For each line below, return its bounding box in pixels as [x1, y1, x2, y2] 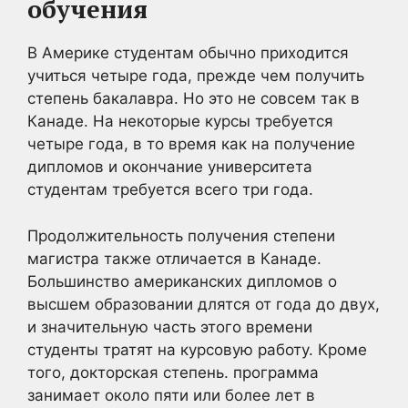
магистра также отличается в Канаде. [27, 249, 321, 268]
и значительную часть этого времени [27, 317, 312, 336]
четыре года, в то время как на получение [27, 135, 355, 153]
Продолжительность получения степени [27, 226, 335, 245]
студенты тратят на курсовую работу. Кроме [27, 340, 367, 359]
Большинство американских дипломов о [27, 271, 337, 291]
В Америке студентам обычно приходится [27, 44, 349, 62]
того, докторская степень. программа [27, 362, 319, 382]
